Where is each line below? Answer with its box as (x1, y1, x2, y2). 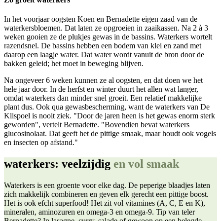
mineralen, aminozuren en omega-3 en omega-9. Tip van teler (4, 208, 195, 217)
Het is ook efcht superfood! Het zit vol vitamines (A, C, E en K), (4, 199, 205, 208)
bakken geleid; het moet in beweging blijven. (4, 59, 144, 68)
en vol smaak (113, 157, 179, 171)
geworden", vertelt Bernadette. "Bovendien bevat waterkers (4, 120, 189, 129)
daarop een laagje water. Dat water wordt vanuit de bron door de (4, 50, 204, 59)
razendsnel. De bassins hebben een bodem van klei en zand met (4, 41, 201, 50)
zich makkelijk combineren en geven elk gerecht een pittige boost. (4, 190, 209, 199)
